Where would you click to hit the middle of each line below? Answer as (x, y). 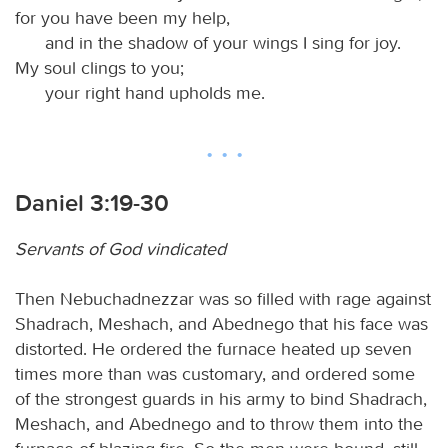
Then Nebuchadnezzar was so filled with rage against (223, 298)
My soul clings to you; (99, 67)
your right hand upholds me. (155, 92)
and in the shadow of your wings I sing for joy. (223, 42)
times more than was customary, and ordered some (215, 373)
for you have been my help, (122, 17)
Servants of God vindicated (120, 248)
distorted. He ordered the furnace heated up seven (213, 348)
